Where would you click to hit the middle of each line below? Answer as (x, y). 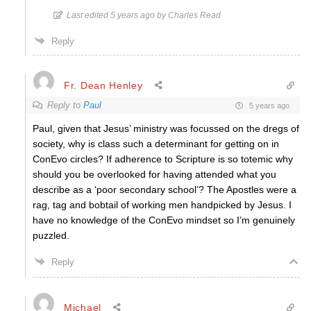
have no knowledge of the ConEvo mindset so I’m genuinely (164, 220)
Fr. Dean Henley (103, 85)
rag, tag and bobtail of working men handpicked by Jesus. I (162, 205)
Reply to (65, 105)
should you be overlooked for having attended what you (154, 174)
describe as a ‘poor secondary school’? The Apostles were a (165, 190)
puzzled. (51, 235)
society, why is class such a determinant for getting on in (156, 144)
